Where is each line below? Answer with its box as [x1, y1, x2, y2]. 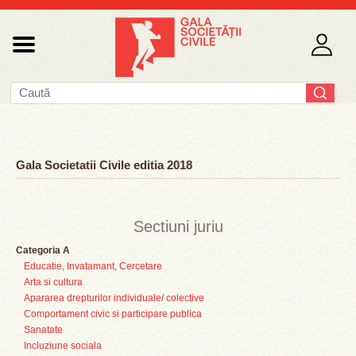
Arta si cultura [24, 277, 83, 288]
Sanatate [24, 324, 63, 335]
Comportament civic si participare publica [24, 308, 202, 319]
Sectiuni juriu [133, 218, 223, 235]
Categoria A [16, 245, 70, 256]
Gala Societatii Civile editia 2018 [16, 158, 192, 172]
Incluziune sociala [24, 340, 102, 351]
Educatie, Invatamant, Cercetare [24, 261, 162, 272]
